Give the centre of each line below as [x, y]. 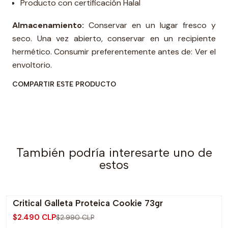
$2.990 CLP [75, 218]
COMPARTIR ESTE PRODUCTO [64, 84]
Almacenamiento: [48, 25]
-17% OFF [38, 208]
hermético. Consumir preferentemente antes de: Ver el [114, 52]
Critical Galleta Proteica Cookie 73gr [88, 203]
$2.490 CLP [34, 218]
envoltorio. [32, 65]
